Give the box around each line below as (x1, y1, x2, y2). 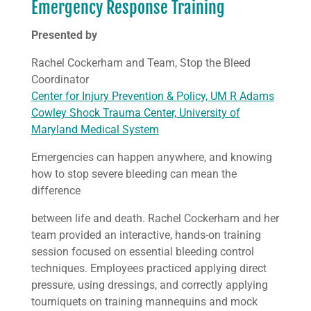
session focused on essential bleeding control (31, 245, 254, 258)
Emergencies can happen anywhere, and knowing (31, 151, 272, 164)
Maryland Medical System (31, 123, 159, 136)
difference (31, 184, 83, 197)
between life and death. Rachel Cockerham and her (31, 212, 279, 225)
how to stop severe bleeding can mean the (31, 167, 237, 180)
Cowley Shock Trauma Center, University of (31, 106, 240, 119)
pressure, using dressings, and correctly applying (31, 278, 268, 292)
